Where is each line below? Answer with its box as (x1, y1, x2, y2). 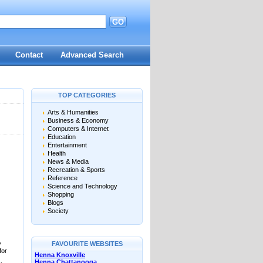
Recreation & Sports (48, 166, 105, 173)
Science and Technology (48, 183, 117, 190)
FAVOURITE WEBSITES (51, 240, 123, 247)
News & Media (48, 158, 89, 165)
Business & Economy (48, 117, 109, 124)
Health (48, 150, 66, 157)
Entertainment (48, 141, 87, 149)
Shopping (48, 191, 74, 198)
